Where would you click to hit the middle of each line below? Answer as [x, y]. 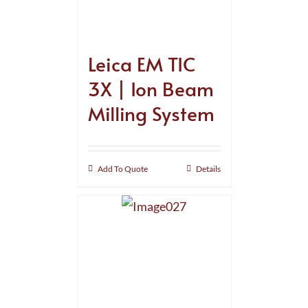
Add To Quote [122, 168]
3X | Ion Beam [151, 88]
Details [208, 168]
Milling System [151, 113]
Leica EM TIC [141, 63]
